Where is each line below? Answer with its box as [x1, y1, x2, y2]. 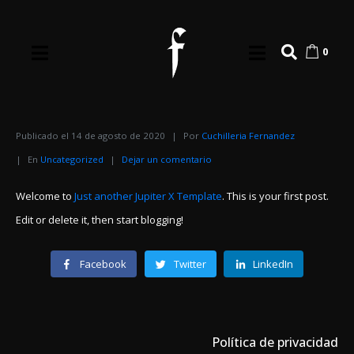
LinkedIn [253, 256, 294, 271]
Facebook [79, 256, 126, 271]
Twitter [173, 256, 206, 271]
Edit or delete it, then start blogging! [16, 213, 183, 228]
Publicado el [16, 130, 71, 142]
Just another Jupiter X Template [74, 189, 222, 204]
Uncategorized [40, 153, 104, 166]
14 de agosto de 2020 [71, 130, 165, 142]
